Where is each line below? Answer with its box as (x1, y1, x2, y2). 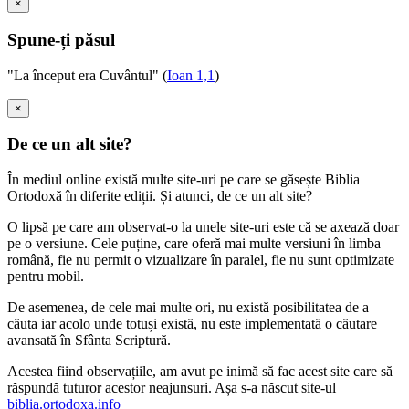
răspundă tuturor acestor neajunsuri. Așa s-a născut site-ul (7, 380, 336, 396)
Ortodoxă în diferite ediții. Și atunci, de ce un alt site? (7, 188, 312, 204)
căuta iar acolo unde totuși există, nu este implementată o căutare (7, 316, 377, 332)
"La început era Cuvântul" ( (7, 67, 167, 83)
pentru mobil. (7, 268, 84, 285)
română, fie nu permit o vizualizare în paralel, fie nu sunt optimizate (7, 252, 394, 268)
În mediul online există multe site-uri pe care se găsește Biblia (7, 172, 360, 188)
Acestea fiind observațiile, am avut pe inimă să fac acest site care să (7, 363, 393, 380)
